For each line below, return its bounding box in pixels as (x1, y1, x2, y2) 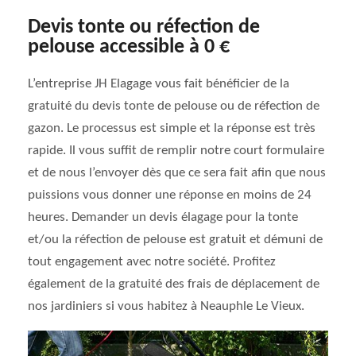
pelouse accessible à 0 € (28, 37, 230, 57)
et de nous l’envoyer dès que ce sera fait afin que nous (28, 166, 326, 180)
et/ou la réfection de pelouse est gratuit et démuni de (28, 233, 323, 246)
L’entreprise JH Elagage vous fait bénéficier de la (28, 77, 289, 91)
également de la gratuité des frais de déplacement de (28, 277, 319, 291)
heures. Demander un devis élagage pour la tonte (28, 211, 298, 224)
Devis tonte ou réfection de (28, 17, 260, 37)
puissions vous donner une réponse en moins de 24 (28, 188, 311, 202)
